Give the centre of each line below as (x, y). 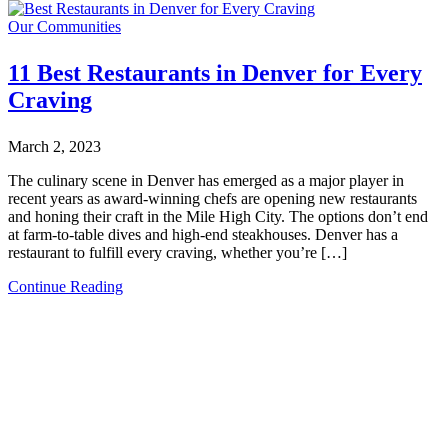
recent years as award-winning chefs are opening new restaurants (212, 199)
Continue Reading (65, 287)
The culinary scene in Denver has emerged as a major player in (206, 181)
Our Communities (64, 27)
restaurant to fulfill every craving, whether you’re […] (177, 253)
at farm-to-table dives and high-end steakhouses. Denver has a (203, 235)
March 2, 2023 (54, 147)
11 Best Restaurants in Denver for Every (215, 73)
